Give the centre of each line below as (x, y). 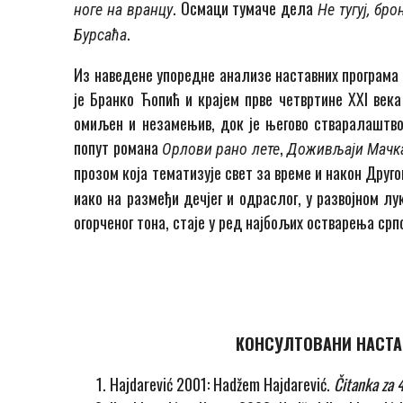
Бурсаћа (101, 35)
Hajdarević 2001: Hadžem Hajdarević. (222, 385)
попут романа (118, 148)
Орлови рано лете (220, 149)
